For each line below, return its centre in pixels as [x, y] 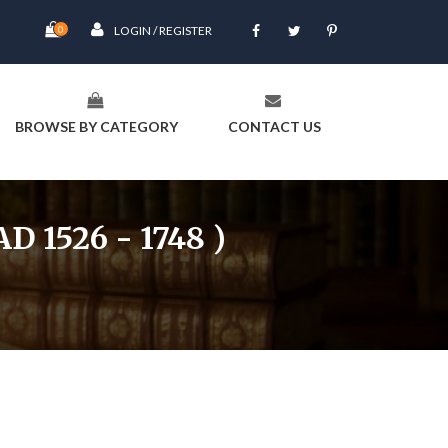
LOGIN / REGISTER [163, 30]
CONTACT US [274, 126]
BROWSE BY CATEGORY [96, 126]
